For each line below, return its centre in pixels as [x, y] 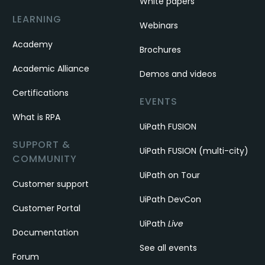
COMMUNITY [45, 159]
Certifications [41, 93]
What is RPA [37, 117]
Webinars [159, 25]
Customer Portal [47, 208]
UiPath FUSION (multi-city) [194, 151]
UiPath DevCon [170, 199]
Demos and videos [178, 74]
